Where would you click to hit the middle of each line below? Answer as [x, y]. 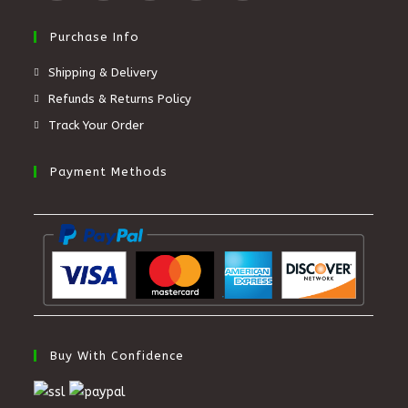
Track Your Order [97, 125]
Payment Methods [109, 172]
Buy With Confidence [117, 355]
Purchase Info [95, 37]
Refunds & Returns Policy [120, 99]
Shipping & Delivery [103, 72]
